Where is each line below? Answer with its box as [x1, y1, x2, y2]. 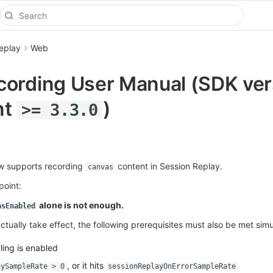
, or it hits [66, 260, 106, 271]
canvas [87, 163, 113, 171]
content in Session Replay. [115, 161, 222, 171]
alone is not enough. [37, 200, 124, 210]
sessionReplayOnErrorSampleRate [108, 262, 236, 271]
